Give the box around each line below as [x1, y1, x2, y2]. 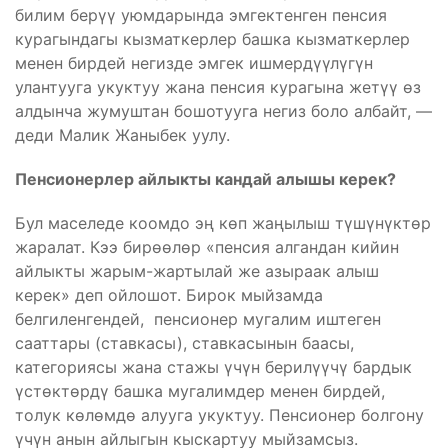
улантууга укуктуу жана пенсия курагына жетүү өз [15, 76, 421, 97]
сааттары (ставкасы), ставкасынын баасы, [15, 332, 354, 353]
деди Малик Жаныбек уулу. [15, 124, 230, 145]
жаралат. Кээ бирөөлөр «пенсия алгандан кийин [15, 236, 399, 257]
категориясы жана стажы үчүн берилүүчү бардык [15, 356, 412, 377]
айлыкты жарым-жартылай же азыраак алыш [15, 260, 379, 281]
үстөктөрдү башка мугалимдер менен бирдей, [15, 380, 385, 401]
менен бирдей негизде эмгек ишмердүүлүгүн [15, 52, 373, 73]
